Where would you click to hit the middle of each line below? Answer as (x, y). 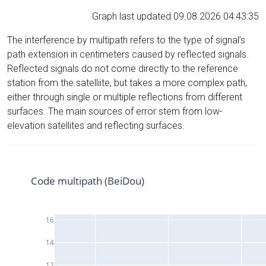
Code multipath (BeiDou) (88, 180)
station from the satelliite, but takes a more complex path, (127, 83)
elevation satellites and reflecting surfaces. (96, 125)
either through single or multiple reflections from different (125, 97)
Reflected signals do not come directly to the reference (123, 68)
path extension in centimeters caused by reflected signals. (128, 54)
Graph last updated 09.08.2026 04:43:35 (175, 16)
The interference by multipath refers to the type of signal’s (126, 40)
